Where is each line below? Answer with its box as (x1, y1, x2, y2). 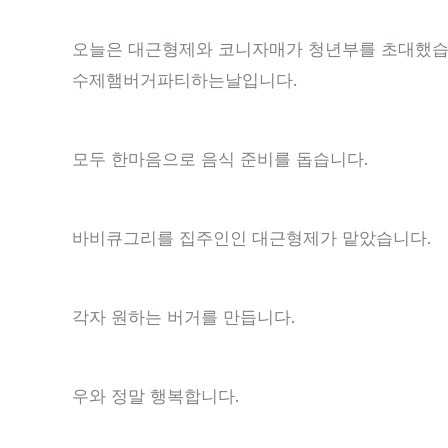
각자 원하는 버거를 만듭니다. (72, 306, 295, 327)
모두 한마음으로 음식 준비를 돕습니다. (72, 148, 368, 169)
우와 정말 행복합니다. (72, 385, 239, 406)
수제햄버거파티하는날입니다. (72, 69, 297, 90)
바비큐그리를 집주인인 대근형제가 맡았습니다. (72, 227, 431, 248)
